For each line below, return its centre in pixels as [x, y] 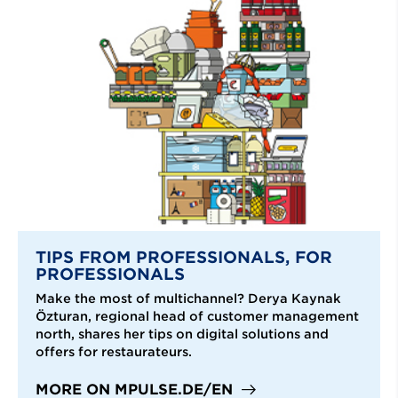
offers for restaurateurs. [114, 352]
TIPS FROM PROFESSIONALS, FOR [184, 258]
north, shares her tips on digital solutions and [182, 334]
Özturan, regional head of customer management [197, 317]
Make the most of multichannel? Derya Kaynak [188, 299]
